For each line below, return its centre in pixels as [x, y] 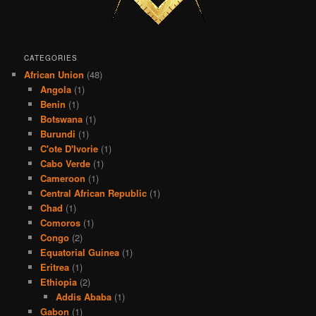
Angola [55, 90]
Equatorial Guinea [79, 253]
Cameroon [62, 178]
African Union [54, 75]
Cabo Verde [65, 164]
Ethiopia [58, 282]
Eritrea [54, 267]
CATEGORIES [51, 58]
